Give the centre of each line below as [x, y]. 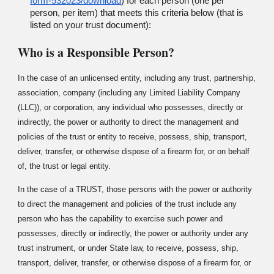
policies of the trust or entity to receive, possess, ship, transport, [133, 137]
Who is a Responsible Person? [96, 52]
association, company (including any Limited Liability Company [129, 93]
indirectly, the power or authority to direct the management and [128, 122]
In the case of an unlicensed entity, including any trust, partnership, [137, 78]
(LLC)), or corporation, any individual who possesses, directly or [131, 108]
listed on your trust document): [91, 25]
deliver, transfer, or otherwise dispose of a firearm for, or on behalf [134, 152]
